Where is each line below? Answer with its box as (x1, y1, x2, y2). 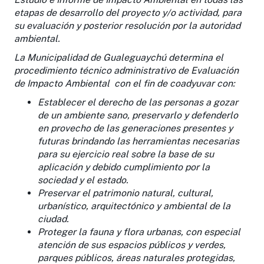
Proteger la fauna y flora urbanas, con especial (38, 226, 240, 237)
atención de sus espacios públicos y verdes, (38, 239, 226, 250)
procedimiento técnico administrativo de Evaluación (14, 64, 239, 76)
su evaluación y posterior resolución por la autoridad (14, 19, 240, 31)
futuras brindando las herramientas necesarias (38, 135, 239, 147)
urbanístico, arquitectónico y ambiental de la (38, 200, 230, 212)
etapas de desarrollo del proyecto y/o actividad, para (14, 6, 242, 18)
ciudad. (38, 213, 69, 225)
